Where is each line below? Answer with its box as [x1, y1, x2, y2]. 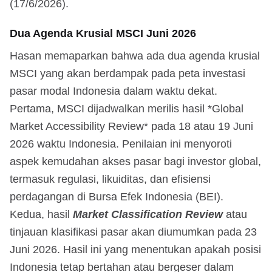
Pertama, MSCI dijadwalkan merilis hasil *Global [10, 102, 243, 115]
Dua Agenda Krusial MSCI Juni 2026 [10, 27, 196, 39]
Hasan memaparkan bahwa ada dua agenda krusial [10, 49, 260, 62]
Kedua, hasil [10, 208, 73, 220]
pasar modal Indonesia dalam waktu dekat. [10, 84, 217, 97]
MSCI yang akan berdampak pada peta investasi [10, 67, 245, 80]
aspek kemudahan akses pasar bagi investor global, [10, 155, 261, 168]
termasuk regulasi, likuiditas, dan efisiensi [10, 172, 211, 185]
